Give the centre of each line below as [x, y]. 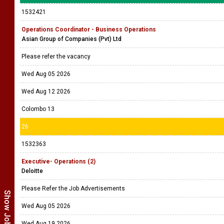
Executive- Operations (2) [58, 161]
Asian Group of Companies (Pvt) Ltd [71, 39]
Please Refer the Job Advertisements [74, 188]
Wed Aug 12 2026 [46, 91]
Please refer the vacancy [57, 56]
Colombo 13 [38, 109]
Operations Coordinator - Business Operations [89, 29]
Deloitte [32, 171]
